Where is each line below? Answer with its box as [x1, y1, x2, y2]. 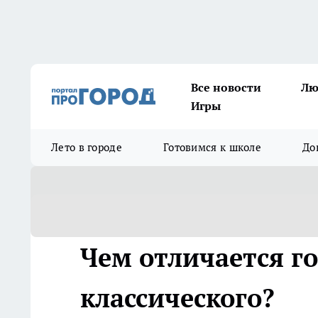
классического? [80, 281, 275, 315]
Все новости [191, 80, 261, 94]
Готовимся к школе [163, 141, 262, 154]
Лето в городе [51, 141, 122, 154]
